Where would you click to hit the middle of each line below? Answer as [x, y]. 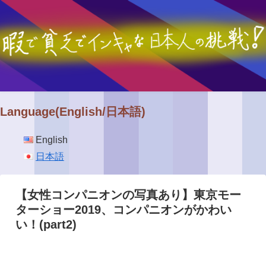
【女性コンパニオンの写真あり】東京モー [128, 195]
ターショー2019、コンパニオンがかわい [123, 210]
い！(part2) [46, 225]
